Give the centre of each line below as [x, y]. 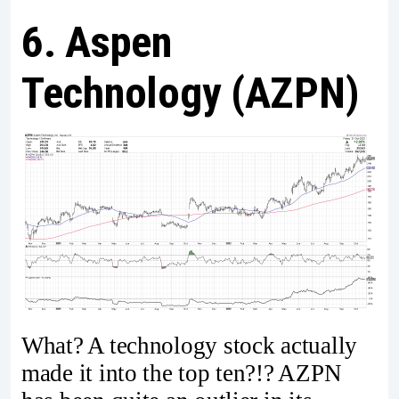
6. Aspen [97, 42]
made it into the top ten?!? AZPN [182, 374]
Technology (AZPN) [191, 93]
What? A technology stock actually [190, 346]
